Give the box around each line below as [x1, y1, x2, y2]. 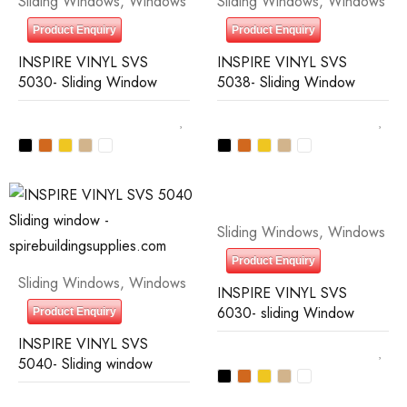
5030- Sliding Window [18, 72, 157, 93]
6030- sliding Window [217, 303, 354, 323]
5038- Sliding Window [217, 72, 355, 93]
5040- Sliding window [18, 353, 153, 374]
